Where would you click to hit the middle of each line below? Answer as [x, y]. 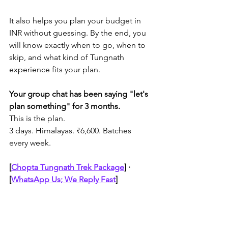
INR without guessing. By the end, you [79, 33]
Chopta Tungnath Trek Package [68, 167]
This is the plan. [37, 118]
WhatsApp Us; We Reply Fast [63, 179]
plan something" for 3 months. [65, 106]
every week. [30, 143]
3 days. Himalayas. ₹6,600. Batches [71, 131]
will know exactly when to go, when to [78, 45]
